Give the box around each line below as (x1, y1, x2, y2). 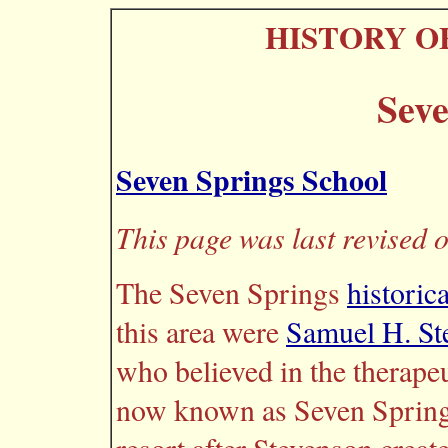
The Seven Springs (116, 272, 347, 312)
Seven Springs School (116, 157, 387, 201)
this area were (116, 311, 286, 351)
